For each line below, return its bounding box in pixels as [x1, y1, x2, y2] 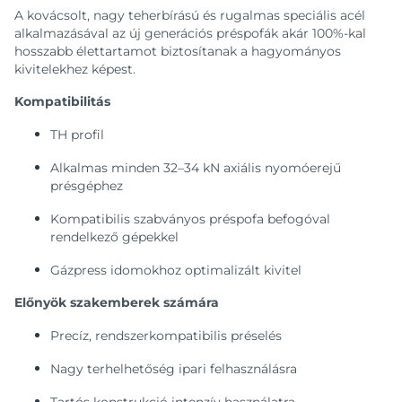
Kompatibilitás [14, 93, 110, 109]
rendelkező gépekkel [50, 229, 179, 245]
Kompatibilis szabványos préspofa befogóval [50, 211, 330, 227]
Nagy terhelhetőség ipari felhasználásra [50, 361, 297, 377]
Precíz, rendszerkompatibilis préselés [50, 328, 282, 344]
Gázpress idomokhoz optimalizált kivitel [50, 262, 301, 278]
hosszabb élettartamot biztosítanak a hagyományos [14, 43, 341, 59]
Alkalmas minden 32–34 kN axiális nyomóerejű [50, 160, 341, 176]
